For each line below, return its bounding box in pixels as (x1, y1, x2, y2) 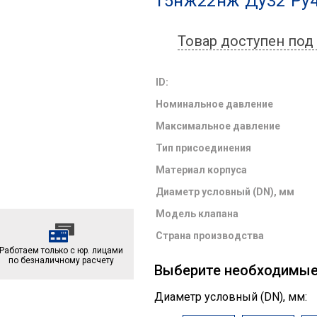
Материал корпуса (156, 164, 248, 175)
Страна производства (156, 230, 265, 241)
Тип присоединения (156, 142, 252, 154)
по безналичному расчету (8, 255, 114, 265)
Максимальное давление (156, 120, 281, 132)
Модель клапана (156, 208, 239, 219)
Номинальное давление (156, 98, 274, 110)
